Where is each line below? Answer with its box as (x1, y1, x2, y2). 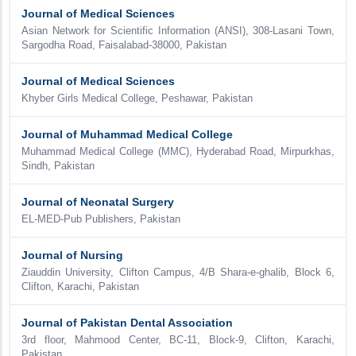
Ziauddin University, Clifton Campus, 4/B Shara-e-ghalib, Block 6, (21, 267, 335, 278)
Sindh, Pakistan (21, 161, 95, 172)
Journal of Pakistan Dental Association (21, 316, 233, 329)
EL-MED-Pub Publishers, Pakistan (21, 214, 180, 225)
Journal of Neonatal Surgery (21, 195, 174, 208)
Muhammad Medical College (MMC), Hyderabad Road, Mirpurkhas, (21, 146, 335, 157)
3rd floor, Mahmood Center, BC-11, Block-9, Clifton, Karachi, (21, 335, 335, 346)
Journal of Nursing (21, 249, 123, 261)
